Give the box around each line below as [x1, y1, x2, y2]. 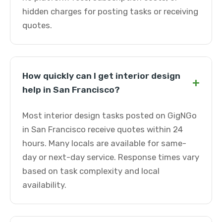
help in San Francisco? [22, 85, 120, 95]
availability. [22, 180, 66, 190]
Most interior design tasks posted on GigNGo [22, 111, 197, 120]
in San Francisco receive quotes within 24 [22, 124, 183, 134]
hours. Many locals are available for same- [22, 138, 186, 148]
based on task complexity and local [22, 166, 160, 176]
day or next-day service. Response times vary [22, 152, 199, 162]
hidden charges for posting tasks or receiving [22, 6, 198, 16]
